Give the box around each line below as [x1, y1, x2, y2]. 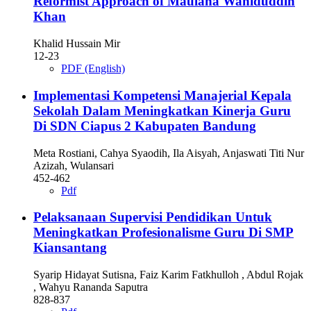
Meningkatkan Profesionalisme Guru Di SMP [33, 225, 294, 240]
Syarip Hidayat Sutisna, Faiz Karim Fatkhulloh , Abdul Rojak [33, 269, 303, 280]
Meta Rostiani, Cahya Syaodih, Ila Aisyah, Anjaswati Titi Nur [33, 146, 304, 159]
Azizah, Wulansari [33, 159, 114, 171]
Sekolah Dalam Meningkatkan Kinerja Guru [33, 103, 291, 118]
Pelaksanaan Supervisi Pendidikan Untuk [33, 210, 272, 225]
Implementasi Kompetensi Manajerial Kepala [33, 87, 292, 103]
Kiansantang [33, 240, 107, 255]
